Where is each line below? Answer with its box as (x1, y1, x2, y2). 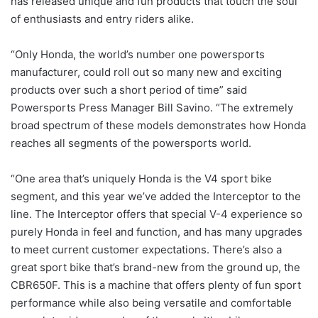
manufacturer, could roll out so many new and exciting (11, 65, 282, 79)
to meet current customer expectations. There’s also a (11, 242, 282, 256)
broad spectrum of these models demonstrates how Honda (11, 118, 306, 132)
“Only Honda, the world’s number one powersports (11, 47, 265, 61)
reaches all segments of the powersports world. (11, 136, 251, 150)
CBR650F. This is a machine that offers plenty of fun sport (11, 278, 301, 292)
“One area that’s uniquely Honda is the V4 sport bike (11, 171, 272, 185)
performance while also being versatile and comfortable (11, 295, 292, 309)
